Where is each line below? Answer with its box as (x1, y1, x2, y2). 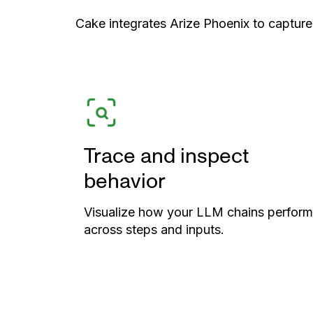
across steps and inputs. (84, 222, 224, 238)
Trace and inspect (84, 141, 249, 170)
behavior (84, 166, 166, 196)
